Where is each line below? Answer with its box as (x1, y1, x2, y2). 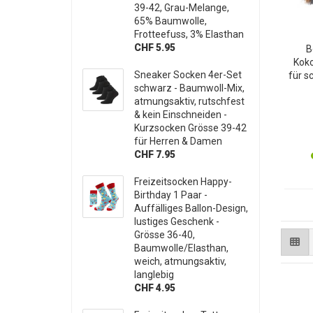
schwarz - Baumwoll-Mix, (134, 82, 245, 94)
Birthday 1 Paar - (134, 189, 208, 201)
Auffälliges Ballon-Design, (134, 203, 249, 214)
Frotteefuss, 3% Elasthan (134, 29, 245, 41)
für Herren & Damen (134, 136, 223, 147)
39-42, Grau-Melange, (134, 2, 230, 14)
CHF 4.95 (134, 282, 176, 294)
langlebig (134, 269, 175, 281)
